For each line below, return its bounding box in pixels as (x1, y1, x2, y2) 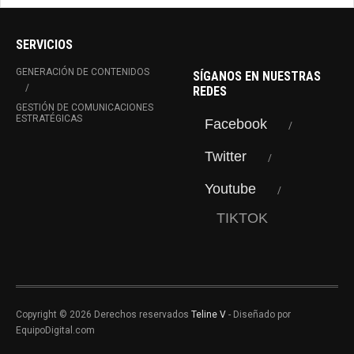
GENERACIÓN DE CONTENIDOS (16, 66, 149, 78)
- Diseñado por (226, 309, 291, 321)
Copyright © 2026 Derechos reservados (16, 309, 191, 321)
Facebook (205, 116, 267, 133)
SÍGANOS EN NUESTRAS (193, 69, 321, 85)
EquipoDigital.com (16, 325, 95, 337)
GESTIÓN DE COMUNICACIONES (16, 102, 153, 114)
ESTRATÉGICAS (16, 113, 82, 125)
